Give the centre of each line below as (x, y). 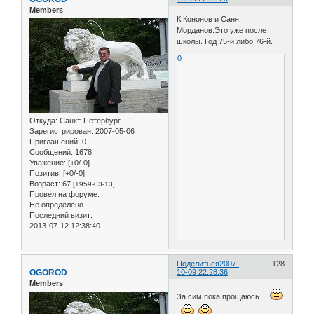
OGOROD (48, 272)
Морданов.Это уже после (222, 30)
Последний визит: (61, 215)
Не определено (56, 204)
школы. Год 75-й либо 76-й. (225, 41)
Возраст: (45, 183)
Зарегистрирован (60, 131)
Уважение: (48, 162)
